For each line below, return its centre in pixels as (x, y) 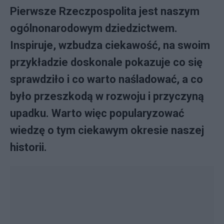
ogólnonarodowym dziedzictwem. (94, 28)
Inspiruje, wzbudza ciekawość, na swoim (110, 45)
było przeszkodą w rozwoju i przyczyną (107, 96)
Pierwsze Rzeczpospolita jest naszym (105, 11)
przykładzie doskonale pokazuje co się (106, 62)
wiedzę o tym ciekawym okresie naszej (107, 130)
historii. (28, 147)
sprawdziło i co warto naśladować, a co (106, 79)
